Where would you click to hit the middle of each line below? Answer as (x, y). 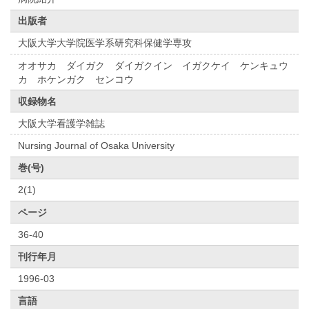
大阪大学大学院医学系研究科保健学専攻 (105, 43)
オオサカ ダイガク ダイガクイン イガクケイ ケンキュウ (153, 65)
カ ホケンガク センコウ (76, 79)
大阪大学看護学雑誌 (62, 123)
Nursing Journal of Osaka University (97, 146)
